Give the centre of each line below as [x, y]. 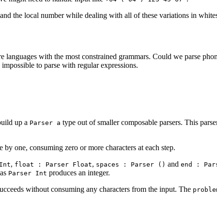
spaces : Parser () [131, 165]
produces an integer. [78, 173]
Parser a [45, 123]
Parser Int [28, 173]
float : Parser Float [53, 165]
